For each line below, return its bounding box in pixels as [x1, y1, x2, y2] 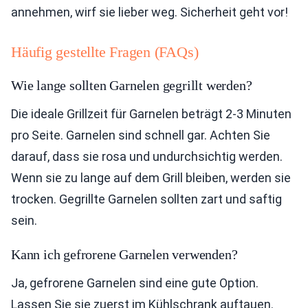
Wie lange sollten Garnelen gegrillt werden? [11, 78, 252, 93]
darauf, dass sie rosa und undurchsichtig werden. [11, 149, 283, 164]
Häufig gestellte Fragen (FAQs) [11, 43, 199, 60]
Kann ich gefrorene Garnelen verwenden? [11, 247, 238, 262]
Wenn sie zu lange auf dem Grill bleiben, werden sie [11, 170, 291, 185]
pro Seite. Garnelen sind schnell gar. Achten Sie [11, 128, 270, 142]
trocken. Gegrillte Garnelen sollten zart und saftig [11, 192, 282, 206]
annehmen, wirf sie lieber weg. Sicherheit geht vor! [11, 5, 288, 19]
